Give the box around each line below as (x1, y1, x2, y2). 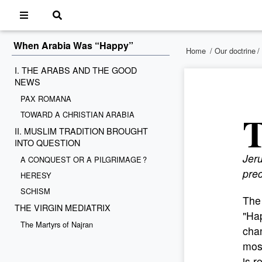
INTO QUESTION (15, 136, 80, 149)
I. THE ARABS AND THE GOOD (15, 64, 137, 76)
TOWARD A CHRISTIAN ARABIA (20, 109, 135, 120)
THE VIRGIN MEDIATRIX (15, 201, 111, 213)
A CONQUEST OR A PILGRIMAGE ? (20, 154, 147, 165)
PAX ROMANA (20, 93, 71, 104)
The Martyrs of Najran (20, 219, 93, 230)
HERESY (20, 170, 51, 181)
